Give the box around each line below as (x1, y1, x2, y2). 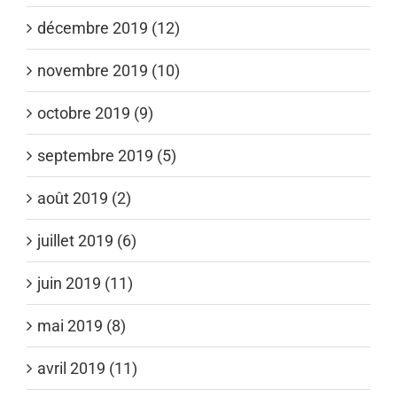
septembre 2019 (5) (37, 145, 176, 165)
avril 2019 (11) (37, 358, 137, 378)
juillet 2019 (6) (37, 230, 136, 250)
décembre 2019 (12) (37, 18, 180, 37)
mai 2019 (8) (37, 315, 126, 335)
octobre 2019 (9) (37, 103, 153, 122)
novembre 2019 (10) (37, 60, 180, 80)
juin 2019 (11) (37, 273, 133, 292)
